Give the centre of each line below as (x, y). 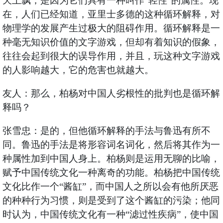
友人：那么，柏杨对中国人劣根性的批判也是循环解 (111, 94)
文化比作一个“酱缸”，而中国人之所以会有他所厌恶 (110, 187)
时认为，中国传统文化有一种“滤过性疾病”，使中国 (110, 215)
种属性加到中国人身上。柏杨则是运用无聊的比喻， (111, 159)
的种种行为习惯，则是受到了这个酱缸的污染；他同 (111, 201)
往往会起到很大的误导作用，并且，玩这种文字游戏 (111, 56)
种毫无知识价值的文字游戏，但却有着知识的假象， (111, 42)
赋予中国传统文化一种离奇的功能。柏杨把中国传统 (111, 173)
